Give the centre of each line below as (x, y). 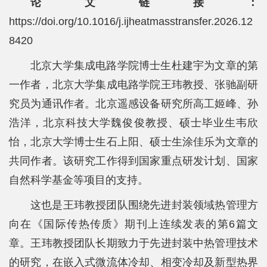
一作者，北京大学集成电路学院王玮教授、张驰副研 (133, 84)
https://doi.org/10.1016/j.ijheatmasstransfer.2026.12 (131, 21)
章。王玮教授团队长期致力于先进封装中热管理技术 (133, 243)
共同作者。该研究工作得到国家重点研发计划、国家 (133, 161)
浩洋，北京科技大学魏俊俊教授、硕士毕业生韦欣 (133, 122)
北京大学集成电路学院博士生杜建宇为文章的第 (144, 65)
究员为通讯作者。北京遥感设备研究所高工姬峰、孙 (133, 103)
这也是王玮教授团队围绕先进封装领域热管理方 (144, 205)
